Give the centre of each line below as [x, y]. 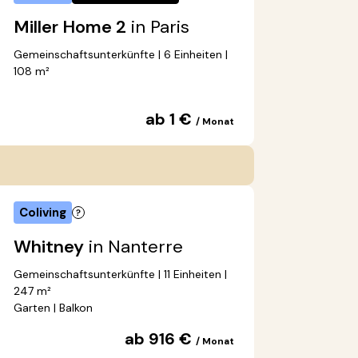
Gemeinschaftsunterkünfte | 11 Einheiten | [120, 274]
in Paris [158, 27]
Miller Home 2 [70, 27]
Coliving [43, 213]
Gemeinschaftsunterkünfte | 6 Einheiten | [121, 55]
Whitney [49, 247]
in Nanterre [133, 247]
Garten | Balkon [53, 308]
